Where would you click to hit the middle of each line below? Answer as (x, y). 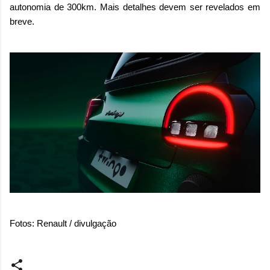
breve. (22, 22)
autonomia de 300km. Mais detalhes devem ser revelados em (135, 7)
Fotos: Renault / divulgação (63, 224)
